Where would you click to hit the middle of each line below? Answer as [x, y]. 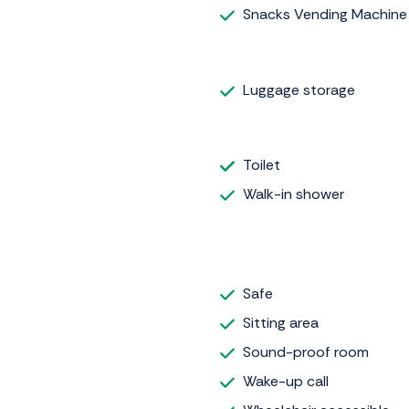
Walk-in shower [294, 194]
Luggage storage [299, 89]
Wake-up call [286, 382]
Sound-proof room [306, 352]
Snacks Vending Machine [325, 15]
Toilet [262, 165]
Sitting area [281, 323]
